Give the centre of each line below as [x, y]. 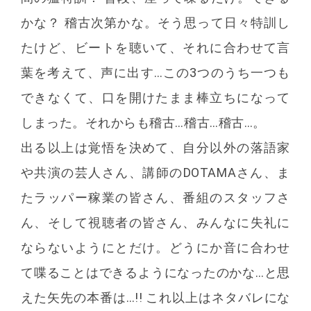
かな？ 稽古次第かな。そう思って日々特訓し [155, 22]
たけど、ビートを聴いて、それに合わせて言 [155, 47]
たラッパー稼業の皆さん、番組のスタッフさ [155, 197]
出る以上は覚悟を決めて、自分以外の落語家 [155, 147]
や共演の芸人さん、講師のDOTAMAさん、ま [155, 172]
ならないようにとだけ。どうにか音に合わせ [155, 247]
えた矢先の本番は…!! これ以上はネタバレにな [155, 297]
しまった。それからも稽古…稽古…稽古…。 [143, 122]
